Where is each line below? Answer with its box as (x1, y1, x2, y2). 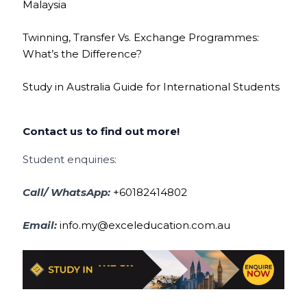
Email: (23, 218, 60, 232)
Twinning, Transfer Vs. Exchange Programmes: (23, 30, 260, 44)
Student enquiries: (23, 152, 117, 166)
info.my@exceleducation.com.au (60, 218, 231, 232)
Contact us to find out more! (23, 124, 180, 138)
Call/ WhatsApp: (23, 185, 114, 199)
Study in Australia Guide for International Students (23, 79, 280, 93)
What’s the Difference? (23, 47, 143, 60)
